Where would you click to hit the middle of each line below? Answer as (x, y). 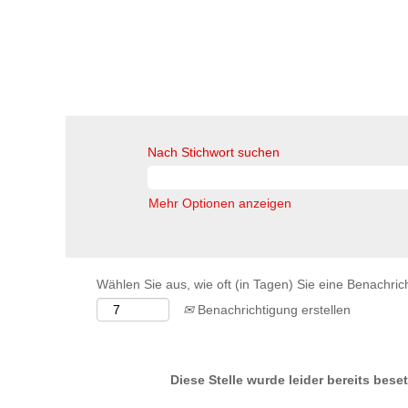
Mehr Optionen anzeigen (220, 203)
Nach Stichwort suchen (214, 152)
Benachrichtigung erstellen (272, 310)
